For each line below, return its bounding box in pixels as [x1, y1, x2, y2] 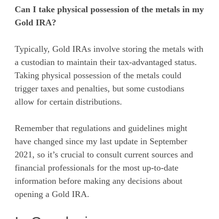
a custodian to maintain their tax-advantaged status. [15, 57, 197, 67]
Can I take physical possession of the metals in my [15, 4, 204, 14]
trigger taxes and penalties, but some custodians [15, 83, 184, 93]
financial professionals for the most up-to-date [15, 162, 178, 173]
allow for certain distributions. [15, 96, 122, 107]
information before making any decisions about [15, 175, 182, 186]
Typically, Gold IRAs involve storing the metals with [15, 44, 203, 54]
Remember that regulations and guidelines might [15, 123, 187, 133]
